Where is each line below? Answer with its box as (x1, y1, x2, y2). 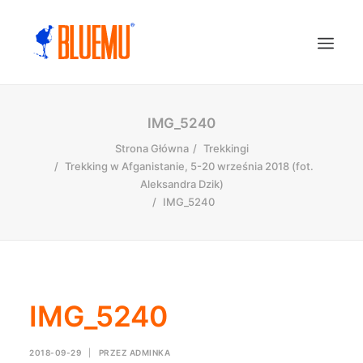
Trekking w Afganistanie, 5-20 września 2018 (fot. (64, 160, 314, 173)
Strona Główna (114, 142, 189, 155)
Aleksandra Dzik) (139, 177, 224, 190)
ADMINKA (129, 348, 170, 357)
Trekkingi (203, 142, 249, 155)
